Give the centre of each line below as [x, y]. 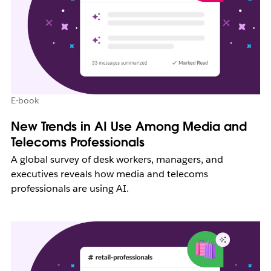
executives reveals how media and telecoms [109, 174]
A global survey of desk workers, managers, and [117, 159]
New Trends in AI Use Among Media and [129, 126]
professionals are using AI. [70, 188]
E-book [24, 100]
